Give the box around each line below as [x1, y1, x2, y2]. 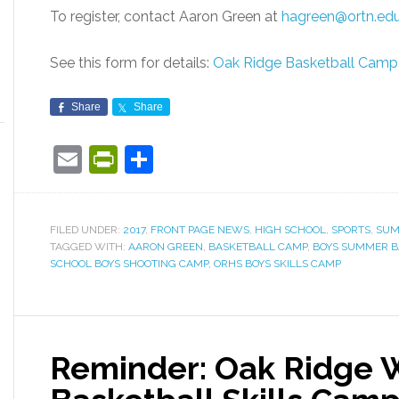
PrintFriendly [118, 142, 281, 175]
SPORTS [331, 224, 370, 236]
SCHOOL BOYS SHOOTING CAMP [50, 257, 208, 270]
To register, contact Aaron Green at [50, 8, 281, 25]
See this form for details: [50, 54, 213, 71]
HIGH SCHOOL [255, 224, 326, 236]
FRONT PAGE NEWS [151, 224, 249, 236]
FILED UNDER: [50, 224, 123, 236]
